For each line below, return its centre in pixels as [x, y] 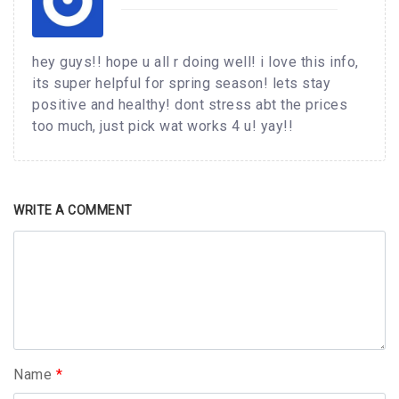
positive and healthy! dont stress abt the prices [190, 105]
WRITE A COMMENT [73, 211]
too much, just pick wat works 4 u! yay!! [163, 126]
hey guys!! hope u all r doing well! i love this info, [195, 62]
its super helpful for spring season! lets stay [181, 84]
